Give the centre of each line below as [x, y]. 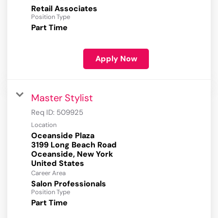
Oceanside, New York [72, 154]
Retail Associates [64, 9]
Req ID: [44, 113]
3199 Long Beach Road [74, 145]
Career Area [48, 173]
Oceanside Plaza [63, 136]
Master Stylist [62, 98]
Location [44, 125]
